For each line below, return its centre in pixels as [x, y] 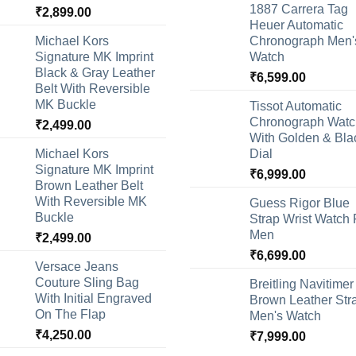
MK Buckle [66, 105]
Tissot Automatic [296, 106]
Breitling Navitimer [302, 284]
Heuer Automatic [296, 25]
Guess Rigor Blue [300, 203]
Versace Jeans [77, 267]
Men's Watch [285, 316]
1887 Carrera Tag [299, 10]
